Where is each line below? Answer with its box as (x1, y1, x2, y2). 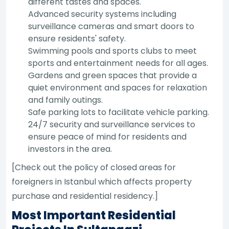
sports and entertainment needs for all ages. (28, 57, 209, 69)
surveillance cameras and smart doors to (28, 20, 195, 32)
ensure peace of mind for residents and (28, 130, 187, 143)
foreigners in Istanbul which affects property (12, 175, 192, 188)
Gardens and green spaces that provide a (28, 69, 197, 81)
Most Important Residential (12, 207, 176, 223)
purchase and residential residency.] (12, 190, 158, 202)
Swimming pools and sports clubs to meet (28, 44, 197, 57)
